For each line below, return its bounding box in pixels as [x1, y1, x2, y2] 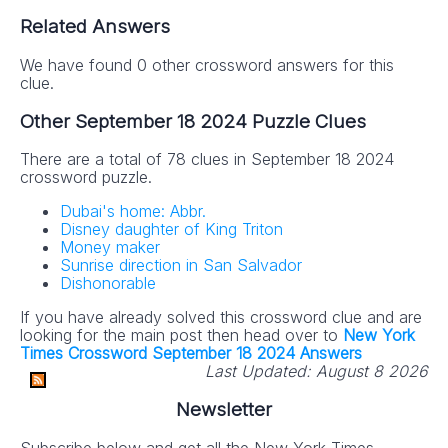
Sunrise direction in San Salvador [60, 255, 302, 276]
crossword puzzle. [20, 167, 152, 188]
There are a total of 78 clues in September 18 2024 [20, 149, 394, 170]
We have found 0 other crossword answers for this [20, 54, 394, 75]
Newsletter [176, 397, 272, 421]
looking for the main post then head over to [20, 325, 343, 346]
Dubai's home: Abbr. [60, 201, 206, 222]
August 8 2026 [316, 361, 428, 382]
